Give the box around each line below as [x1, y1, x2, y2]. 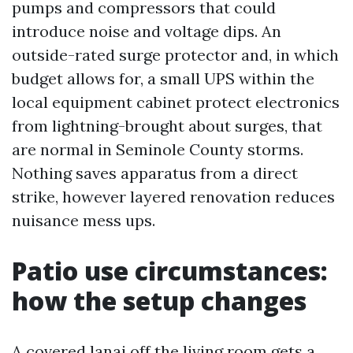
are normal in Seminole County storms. [12, 139, 303, 159]
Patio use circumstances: [12, 254, 328, 288]
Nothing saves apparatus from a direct [12, 163, 298, 183]
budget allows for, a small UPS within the [12, 69, 314, 88]
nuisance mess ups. [12, 210, 155, 230]
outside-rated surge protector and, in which [12, 45, 339, 65]
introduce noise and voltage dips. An [12, 21, 281, 41]
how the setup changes [12, 284, 307, 318]
